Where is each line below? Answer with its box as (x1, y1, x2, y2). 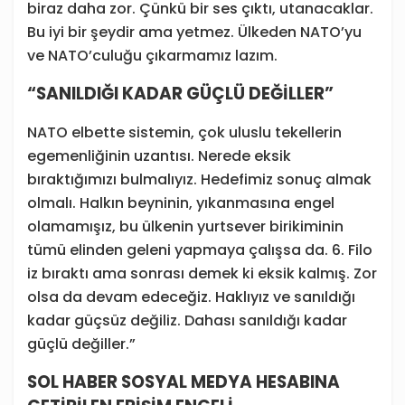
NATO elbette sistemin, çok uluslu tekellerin (27, 122, 342, 144)
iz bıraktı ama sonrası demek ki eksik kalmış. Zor (27, 263, 377, 285)
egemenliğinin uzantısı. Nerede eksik (27, 146, 291, 167)
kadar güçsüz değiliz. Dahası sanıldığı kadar (27, 310, 347, 332)
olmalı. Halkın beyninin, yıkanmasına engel (27, 193, 334, 214)
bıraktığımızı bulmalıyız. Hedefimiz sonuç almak (27, 169, 372, 191)
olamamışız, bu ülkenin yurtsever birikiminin (27, 216, 344, 238)
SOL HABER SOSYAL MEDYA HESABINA (27, 370, 340, 395)
